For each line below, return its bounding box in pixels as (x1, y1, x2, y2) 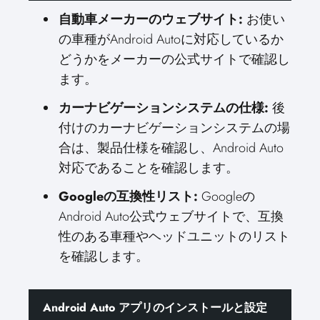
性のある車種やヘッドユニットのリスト (59, 227, 290, 246)
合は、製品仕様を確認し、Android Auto (59, 139, 284, 157)
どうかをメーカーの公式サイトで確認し (59, 50, 290, 69)
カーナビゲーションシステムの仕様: (59, 99, 269, 117)
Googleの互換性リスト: (59, 187, 198, 206)
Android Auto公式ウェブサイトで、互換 (59, 207, 284, 226)
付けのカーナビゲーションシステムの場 (59, 119, 290, 137)
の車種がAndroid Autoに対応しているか (59, 30, 284, 49)
